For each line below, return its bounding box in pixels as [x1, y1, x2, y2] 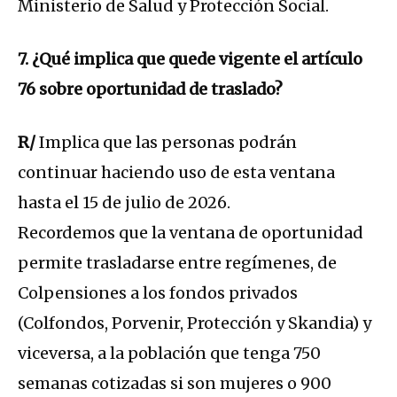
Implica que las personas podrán [35, 132, 297, 153]
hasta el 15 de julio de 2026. [18, 192, 230, 214]
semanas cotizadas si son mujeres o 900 [18, 373, 331, 394]
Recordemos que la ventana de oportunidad [18, 222, 363, 244]
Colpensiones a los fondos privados [18, 283, 298, 304]
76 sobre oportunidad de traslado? [18, 79, 283, 100]
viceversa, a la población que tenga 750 [18, 343, 321, 364]
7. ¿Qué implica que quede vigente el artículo [18, 49, 362, 70]
